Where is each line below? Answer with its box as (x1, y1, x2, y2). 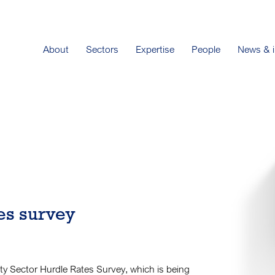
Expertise (135, 43, 174, 55)
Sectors (85, 43, 118, 55)
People (191, 43, 220, 55)
